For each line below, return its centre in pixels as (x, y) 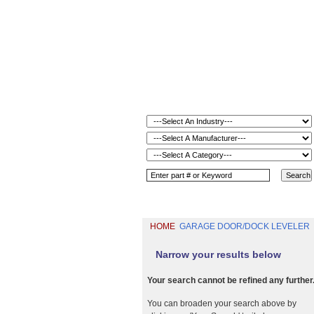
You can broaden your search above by (221, 304)
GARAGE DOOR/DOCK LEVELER (245, 226)
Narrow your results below (218, 254)
